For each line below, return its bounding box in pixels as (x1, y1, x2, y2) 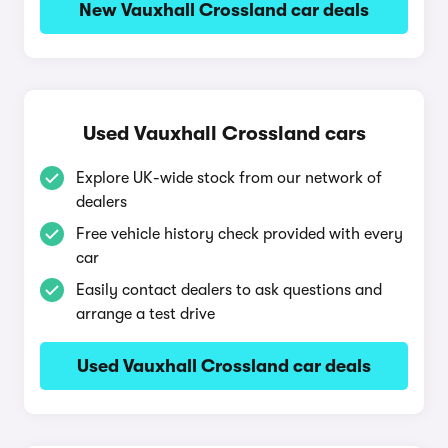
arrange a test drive (76, 305, 215, 323)
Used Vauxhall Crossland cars (82, 122, 366, 145)
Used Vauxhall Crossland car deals (77, 356, 371, 376)
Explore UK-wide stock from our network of (76, 169, 382, 187)
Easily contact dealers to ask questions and (76, 281, 382, 299)
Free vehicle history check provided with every (76, 225, 403, 243)
